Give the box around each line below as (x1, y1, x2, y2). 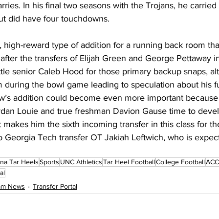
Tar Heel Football (103, 158, 155, 166)
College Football (156, 158, 205, 166)
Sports (40, 158, 59, 166)
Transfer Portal (33, 182, 77, 190)
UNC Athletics (60, 158, 102, 166)
